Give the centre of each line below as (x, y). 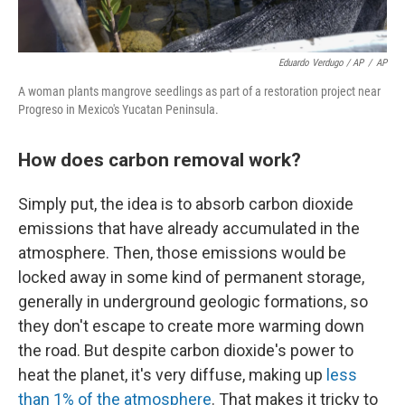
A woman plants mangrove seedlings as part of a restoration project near (199, 92)
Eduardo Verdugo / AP (321, 63)
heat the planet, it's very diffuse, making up (172, 375)
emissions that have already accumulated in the (189, 229)
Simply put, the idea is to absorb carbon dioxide (186, 204)
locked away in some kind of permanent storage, (191, 278)
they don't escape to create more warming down (191, 326)
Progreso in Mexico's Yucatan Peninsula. (118, 110)
